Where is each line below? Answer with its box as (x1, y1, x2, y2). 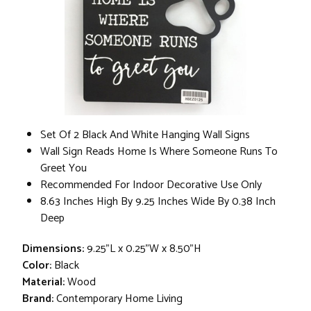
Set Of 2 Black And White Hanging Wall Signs (40, 125, 250, 144)
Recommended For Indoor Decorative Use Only (40, 175, 262, 194)
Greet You (40, 158, 87, 178)
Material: (22, 272, 65, 292)
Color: (22, 255, 51, 275)
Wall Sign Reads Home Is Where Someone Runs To (40, 142, 278, 161)
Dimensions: (22, 239, 84, 258)
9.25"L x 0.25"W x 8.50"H (87, 239, 201, 258)
